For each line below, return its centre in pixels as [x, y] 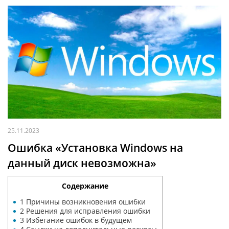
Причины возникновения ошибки [85, 201]
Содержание [85, 186]
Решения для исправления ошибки [87, 211]
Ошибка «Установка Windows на [95, 147]
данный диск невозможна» [82, 163]
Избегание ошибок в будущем [78, 220]
